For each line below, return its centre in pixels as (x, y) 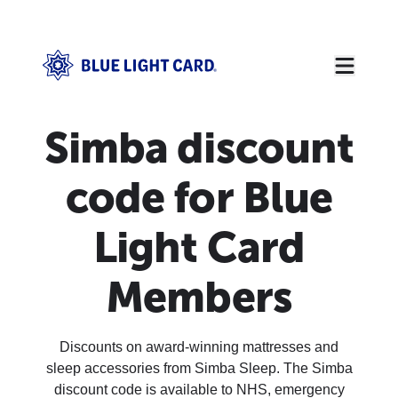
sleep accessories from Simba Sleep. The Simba (199, 368)
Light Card (199, 247)
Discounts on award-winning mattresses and (199, 347)
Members (199, 297)
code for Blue (199, 198)
